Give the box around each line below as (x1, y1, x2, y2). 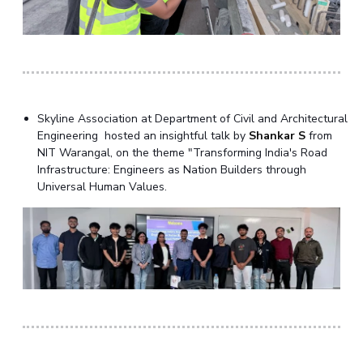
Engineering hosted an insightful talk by (36, 127, 249, 143)
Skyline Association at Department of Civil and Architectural (36, 110, 348, 126)
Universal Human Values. (36, 178, 167, 194)
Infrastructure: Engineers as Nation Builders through (36, 161, 306, 177)
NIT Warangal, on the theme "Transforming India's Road (36, 144, 327, 160)
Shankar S (248, 127, 305, 143)
